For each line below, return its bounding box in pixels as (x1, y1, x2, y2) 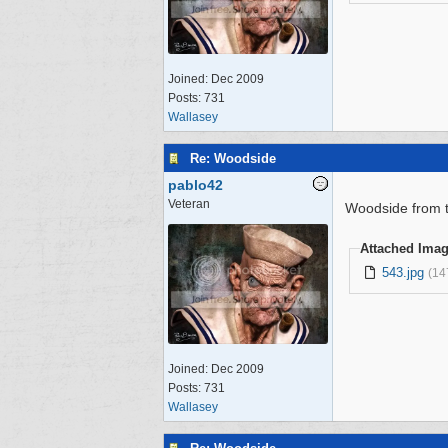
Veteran (168, 197, 210, 211)
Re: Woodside (190, 150, 276, 166)
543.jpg (382, 264, 424, 280)
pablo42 (168, 177, 223, 193)
